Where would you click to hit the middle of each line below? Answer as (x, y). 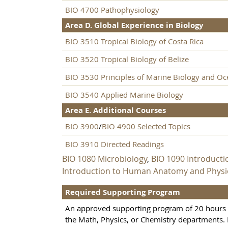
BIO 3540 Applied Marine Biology (124, 95)
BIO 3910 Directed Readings (115, 144)
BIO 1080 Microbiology (105, 159)
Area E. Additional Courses (116, 110)
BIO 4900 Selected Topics (146, 126)
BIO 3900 (82, 126)
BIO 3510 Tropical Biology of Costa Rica (134, 41)
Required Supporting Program (123, 192)
